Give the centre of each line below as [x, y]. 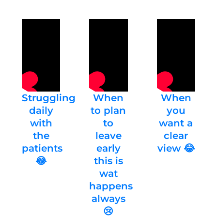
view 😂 [176, 148]
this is [108, 161]
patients [42, 148]
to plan [108, 111]
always [108, 199]
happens [111, 186]
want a [176, 123]
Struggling [49, 98]
